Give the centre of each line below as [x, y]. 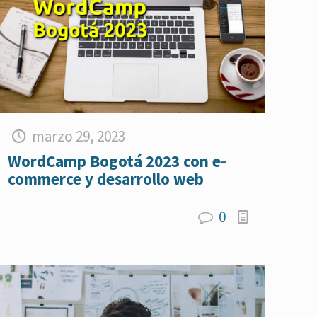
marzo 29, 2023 [78, 137]
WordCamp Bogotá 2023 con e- [117, 161]
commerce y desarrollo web [106, 179]
